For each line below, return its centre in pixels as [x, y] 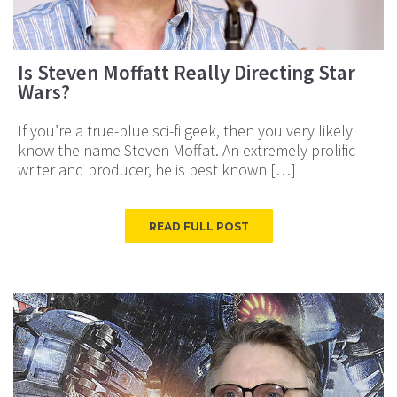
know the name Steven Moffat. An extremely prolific [187, 151]
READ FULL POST [198, 227]
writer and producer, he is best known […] [157, 170]
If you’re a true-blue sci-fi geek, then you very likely [185, 131]
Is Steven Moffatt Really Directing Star [187, 73]
